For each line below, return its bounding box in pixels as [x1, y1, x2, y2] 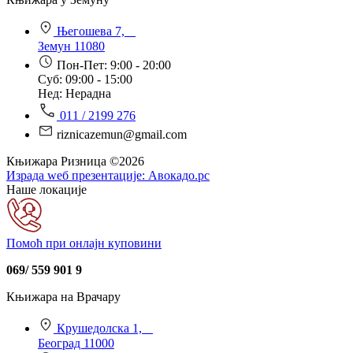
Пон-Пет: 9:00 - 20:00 [57, 58, 171, 72]
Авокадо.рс [148, 168, 210, 182]
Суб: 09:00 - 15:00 [38, 72, 132, 86]
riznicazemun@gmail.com [57, 127, 187, 141]
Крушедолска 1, [57, 321, 153, 335]
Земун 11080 [38, 39, 105, 53]
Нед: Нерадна [38, 86, 111, 100]
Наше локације [6, 182, 87, 196]
